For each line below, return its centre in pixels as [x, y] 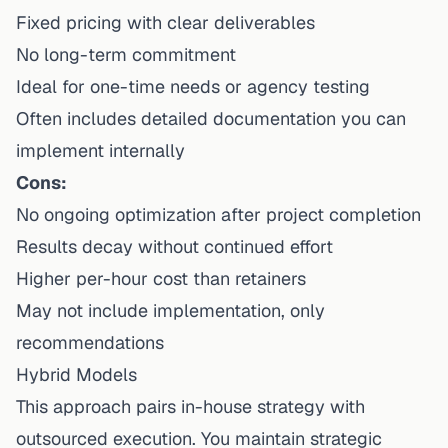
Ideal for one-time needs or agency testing [193, 86]
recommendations [90, 342]
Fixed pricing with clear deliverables [165, 22]
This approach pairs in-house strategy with [190, 406]
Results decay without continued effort [174, 246]
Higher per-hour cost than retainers [161, 278]
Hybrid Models [76, 374]
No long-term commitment [126, 54]
